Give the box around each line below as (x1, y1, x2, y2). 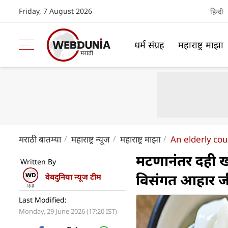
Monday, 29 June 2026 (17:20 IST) (19, 207, 117, 216)
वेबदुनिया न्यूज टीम (45, 172, 101, 182)
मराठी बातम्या (19, 133, 61, 145)
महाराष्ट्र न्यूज (71, 133, 110, 145)
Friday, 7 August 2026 (19, 6, 92, 16)
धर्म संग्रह (134, 38, 164, 51)
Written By (20, 157, 56, 166)
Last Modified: (19, 195, 67, 205)
